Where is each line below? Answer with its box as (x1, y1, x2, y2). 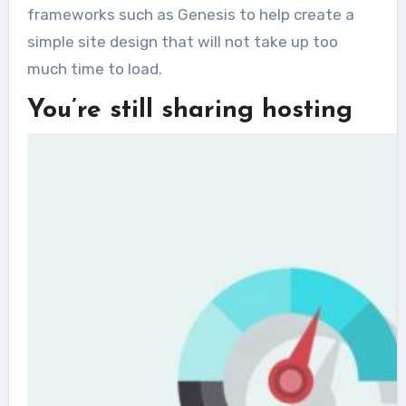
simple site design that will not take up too (26, 33, 338, 52)
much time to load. (26, 60, 162, 79)
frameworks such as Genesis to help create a (26, 5, 354, 24)
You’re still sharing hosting (26, 98, 353, 124)
